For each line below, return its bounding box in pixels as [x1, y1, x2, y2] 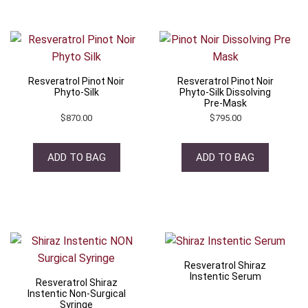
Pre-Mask [203, 97, 247, 109]
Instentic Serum [189, 270, 261, 282]
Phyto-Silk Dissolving [179, 86, 272, 98]
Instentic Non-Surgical [27, 287, 126, 299]
